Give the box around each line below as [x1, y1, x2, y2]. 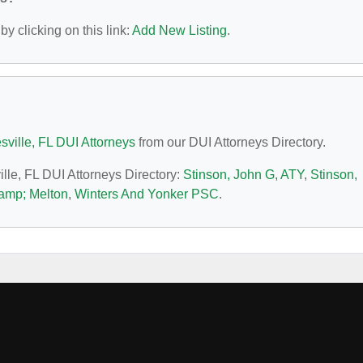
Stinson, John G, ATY [183, 168, 304, 181]
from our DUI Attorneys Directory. [135, 135, 326, 149]
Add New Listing [132, 23, 227, 37]
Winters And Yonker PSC [75, 187, 219, 201]
